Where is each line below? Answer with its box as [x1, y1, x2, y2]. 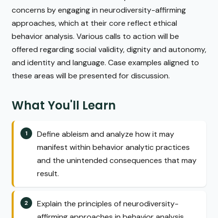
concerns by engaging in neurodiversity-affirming [12, 5, 186, 16]
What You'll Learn [12, 97, 116, 114]
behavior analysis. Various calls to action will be [12, 31, 179, 42]
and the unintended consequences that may [37, 155, 197, 165]
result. [37, 168, 59, 179]
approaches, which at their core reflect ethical [12, 18, 177, 29]
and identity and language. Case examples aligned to [12, 57, 199, 68]
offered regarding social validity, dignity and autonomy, [12, 44, 206, 55]
